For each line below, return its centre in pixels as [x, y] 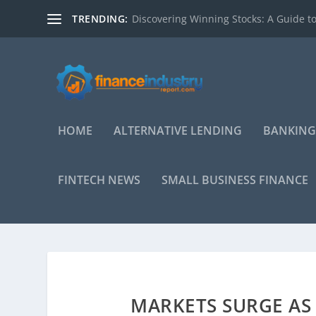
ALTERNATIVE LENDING [178, 130]
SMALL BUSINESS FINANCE [235, 180]
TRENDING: [100, 18]
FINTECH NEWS [99, 180]
